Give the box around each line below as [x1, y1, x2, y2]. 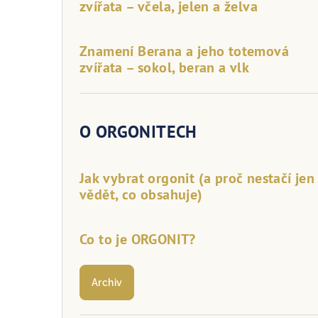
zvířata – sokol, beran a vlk [79, 57, 250, 77]
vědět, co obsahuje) [79, 185, 203, 204]
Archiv [92, 276, 123, 288]
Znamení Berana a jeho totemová [79, 41, 289, 60]
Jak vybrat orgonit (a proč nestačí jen [79, 168, 315, 187]
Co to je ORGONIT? [79, 229, 196, 248]
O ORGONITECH [79, 120, 197, 143]
